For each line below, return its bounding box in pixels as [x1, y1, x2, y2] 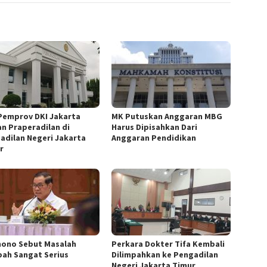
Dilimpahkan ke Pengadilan [111, 249, 219, 260]
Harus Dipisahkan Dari [111, 122, 198, 133]
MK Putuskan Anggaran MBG [111, 111, 223, 122]
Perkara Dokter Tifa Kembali [111, 238, 225, 250]
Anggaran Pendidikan [111, 132, 197, 144]
